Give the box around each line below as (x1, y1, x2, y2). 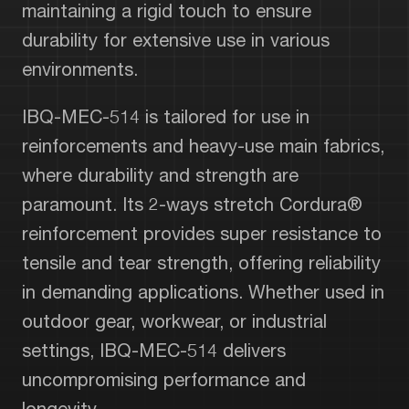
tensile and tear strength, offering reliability (22, 252, 381, 274)
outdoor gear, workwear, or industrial (22, 310, 327, 332)
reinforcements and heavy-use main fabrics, (22, 135, 384, 157)
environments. (22, 58, 138, 80)
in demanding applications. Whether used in (22, 281, 384, 303)
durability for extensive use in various (22, 29, 330, 51)
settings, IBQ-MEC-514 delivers (22, 340, 286, 362)
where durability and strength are (22, 164, 299, 186)
